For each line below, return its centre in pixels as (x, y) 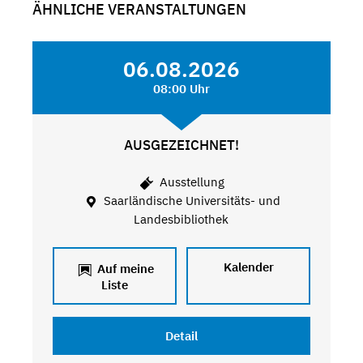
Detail (181, 335)
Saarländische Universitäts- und (191, 201)
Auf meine (124, 268)
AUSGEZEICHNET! (181, 145)
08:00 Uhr (181, 88)
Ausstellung (191, 182)
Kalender (248, 267)
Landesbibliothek (181, 220)
